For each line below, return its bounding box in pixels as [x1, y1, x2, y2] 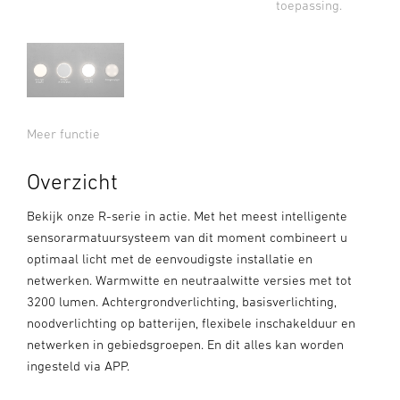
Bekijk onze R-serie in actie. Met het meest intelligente [27, 207, 347, 223]
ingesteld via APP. [27, 357, 129, 373]
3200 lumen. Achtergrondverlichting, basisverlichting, [27, 293, 337, 309]
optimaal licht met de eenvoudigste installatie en [27, 250, 312, 266]
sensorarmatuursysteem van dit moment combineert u [27, 229, 347, 245]
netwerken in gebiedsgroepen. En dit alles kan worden [27, 336, 344, 352]
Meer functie [27, 125, 100, 141]
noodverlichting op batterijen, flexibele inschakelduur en [27, 314, 355, 330]
